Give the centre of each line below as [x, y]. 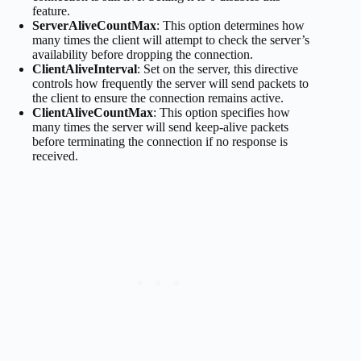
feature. [51, 10]
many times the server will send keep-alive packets [160, 127]
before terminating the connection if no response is [160, 141]
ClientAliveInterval [85, 68]
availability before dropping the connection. [143, 54]
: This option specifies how [222, 112]
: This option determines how [230, 25]
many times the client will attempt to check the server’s [171, 39]
